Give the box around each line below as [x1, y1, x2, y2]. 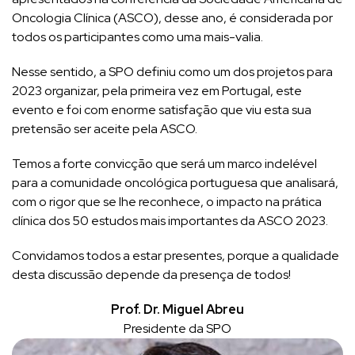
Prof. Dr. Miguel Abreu [111, 300, 244, 318]
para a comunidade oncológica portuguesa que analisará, [12, 174, 338, 191]
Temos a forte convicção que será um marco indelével [12, 155, 317, 172]
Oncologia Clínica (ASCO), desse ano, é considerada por [12, 9, 333, 26]
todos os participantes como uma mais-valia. [12, 28, 263, 45]
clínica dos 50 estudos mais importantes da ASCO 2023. [12, 212, 328, 229]
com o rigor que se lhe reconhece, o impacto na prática [12, 193, 322, 210]
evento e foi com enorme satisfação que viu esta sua [12, 101, 311, 118]
